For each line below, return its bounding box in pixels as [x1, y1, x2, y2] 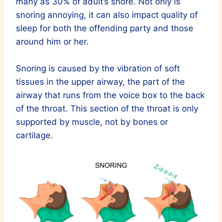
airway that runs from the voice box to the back [16, 90, 205, 100]
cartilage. [16, 130, 53, 140]
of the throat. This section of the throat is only [16, 103, 198, 113]
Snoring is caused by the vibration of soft [16, 63, 180, 73]
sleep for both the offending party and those [16, 23, 193, 33]
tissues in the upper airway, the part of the [16, 76, 185, 87]
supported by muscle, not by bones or [16, 116, 168, 127]
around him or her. [16, 36, 89, 47]
